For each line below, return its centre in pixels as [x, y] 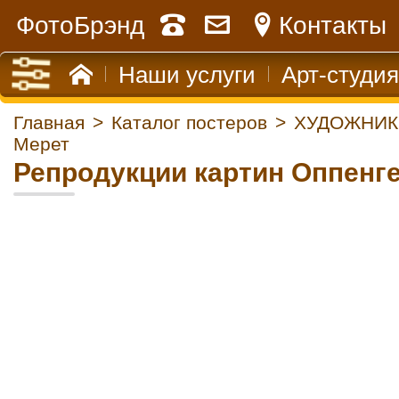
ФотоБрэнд [80, 25]
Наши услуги [187, 75]
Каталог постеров [189, 122]
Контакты [333, 25]
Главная [49, 122]
